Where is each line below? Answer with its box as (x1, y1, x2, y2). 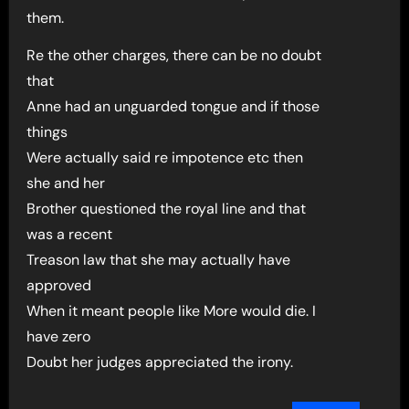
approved (26, 276, 92, 295)
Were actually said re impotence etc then (26, 148, 304, 167)
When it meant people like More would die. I (26, 301, 317, 320)
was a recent (26, 225, 113, 244)
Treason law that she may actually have (26, 250, 291, 269)
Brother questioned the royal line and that (26, 199, 307, 218)
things (26, 122, 68, 142)
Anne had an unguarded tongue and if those (26, 97, 320, 116)
